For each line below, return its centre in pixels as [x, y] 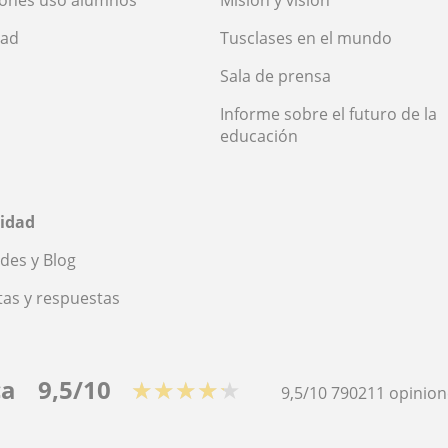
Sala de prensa [275, 76]
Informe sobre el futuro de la [328, 114]
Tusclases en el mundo [306, 38]
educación [259, 136]
